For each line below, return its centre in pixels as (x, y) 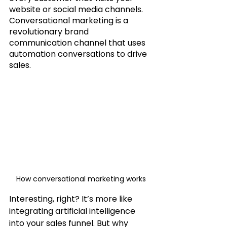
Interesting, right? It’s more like (72, 199)
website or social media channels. (77, 9)
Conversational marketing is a (70, 20)
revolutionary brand (50, 31)
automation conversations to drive (79, 54)
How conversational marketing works (81, 179)
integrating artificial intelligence (73, 211)
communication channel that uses (78, 43)
